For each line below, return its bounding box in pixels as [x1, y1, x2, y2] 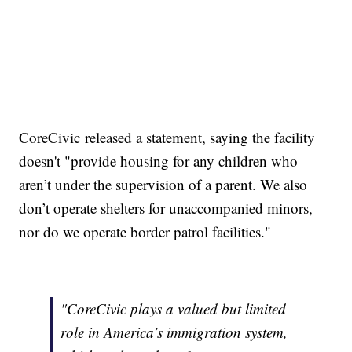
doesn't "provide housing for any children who [19, 151, 299, 171]
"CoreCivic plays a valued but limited [60, 299, 287, 319]
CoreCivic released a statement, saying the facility [19, 127, 316, 148]
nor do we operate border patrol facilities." [19, 222, 277, 242]
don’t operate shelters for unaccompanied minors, [19, 198, 313, 218]
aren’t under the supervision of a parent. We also [19, 174, 308, 195]
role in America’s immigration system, [60, 322, 288, 343]
